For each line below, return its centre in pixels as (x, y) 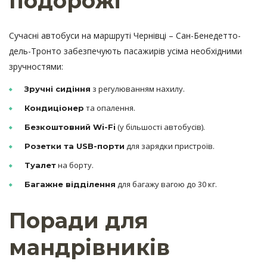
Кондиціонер (54, 108)
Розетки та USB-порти (74, 146)
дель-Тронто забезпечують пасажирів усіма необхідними (125, 51)
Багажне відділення (70, 184)
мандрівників (89, 248)
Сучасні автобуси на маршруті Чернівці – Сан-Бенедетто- (125, 36)
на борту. (75, 165)
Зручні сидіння (58, 89)
